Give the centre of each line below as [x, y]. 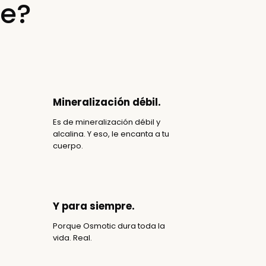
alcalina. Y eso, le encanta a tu [111, 134]
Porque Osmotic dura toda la [109, 226]
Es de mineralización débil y [107, 122]
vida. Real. [73, 237]
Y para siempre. [94, 206]
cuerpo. [68, 145]
